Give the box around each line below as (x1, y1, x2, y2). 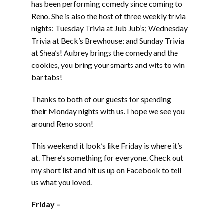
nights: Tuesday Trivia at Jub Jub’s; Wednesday (31, 23, 188, 33)
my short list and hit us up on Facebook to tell (31, 165, 181, 175)
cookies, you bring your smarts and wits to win (31, 60, 185, 70)
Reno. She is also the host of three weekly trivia (31, 11, 186, 21)
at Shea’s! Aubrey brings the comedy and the (31, 48, 178, 58)
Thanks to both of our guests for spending (31, 94, 171, 104)
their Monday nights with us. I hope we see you (31, 107, 185, 116)
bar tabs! (31, 72, 62, 82)
